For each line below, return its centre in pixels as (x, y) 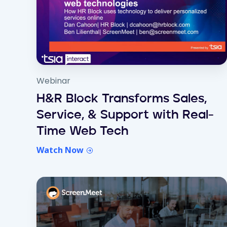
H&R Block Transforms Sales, (122, 99)
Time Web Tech (83, 132)
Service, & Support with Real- (125, 116)
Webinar (53, 81)
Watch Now (61, 150)
